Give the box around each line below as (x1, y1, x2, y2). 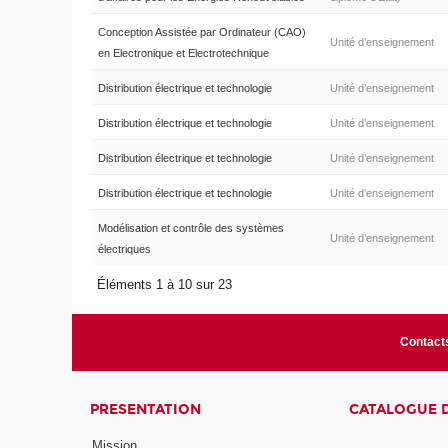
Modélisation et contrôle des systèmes (97, 222, 284, 235)
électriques (97, 243, 151, 256)
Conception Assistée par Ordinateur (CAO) (97, 26, 306, 39)
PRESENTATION (90, 401, 202, 419)
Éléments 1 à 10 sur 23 (97, 277, 237, 293)
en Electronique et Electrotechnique (97, 47, 269, 60)
